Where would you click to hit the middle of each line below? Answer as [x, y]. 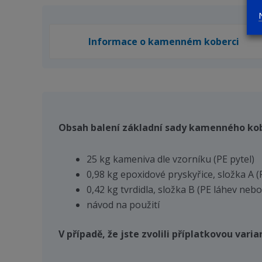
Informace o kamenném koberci [164, 41]
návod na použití [123, 204]
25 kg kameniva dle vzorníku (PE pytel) [170, 159]
